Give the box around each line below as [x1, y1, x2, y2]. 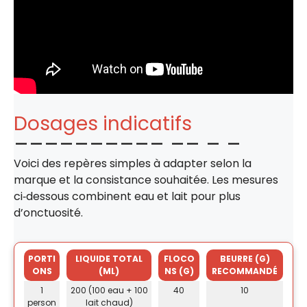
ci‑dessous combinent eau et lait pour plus [14, 188, 241, 204]
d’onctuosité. [14, 204, 83, 221]
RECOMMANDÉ [212, 265, 278, 277]
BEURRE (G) [219, 252, 270, 265]
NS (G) [164, 265, 194, 277]
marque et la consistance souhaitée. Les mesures [14, 171, 278, 188]
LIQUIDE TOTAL [75, 252, 143, 265]
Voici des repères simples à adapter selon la [14, 155, 251, 171]
